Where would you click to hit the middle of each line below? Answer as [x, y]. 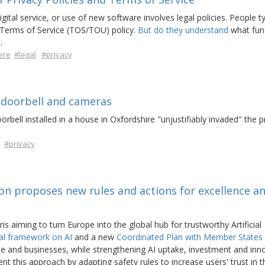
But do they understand [183, 30]
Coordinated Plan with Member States [190, 237]
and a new [94, 237]
